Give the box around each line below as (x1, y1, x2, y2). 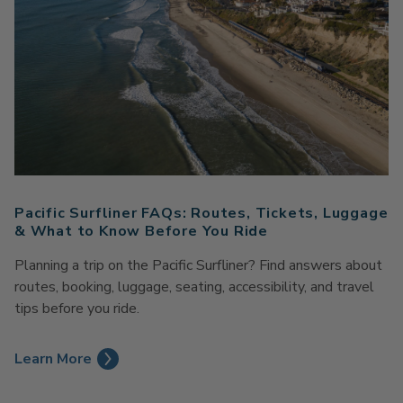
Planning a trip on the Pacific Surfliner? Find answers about (14, 255, 382, 275)
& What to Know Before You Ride (14, 220, 269, 241)
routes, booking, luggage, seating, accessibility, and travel (14, 276, 374, 297)
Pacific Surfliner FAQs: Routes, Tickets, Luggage (14, 202, 389, 223)
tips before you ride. (14, 298, 139, 318)
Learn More (14, 348, 92, 369)
